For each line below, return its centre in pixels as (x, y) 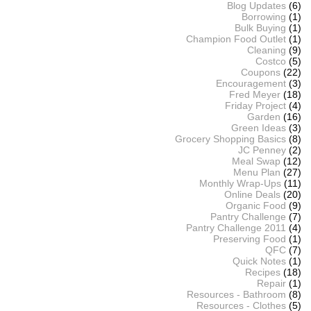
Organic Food (255, 205)
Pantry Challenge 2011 (236, 227)
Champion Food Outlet (236, 39)
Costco (270, 61)
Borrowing (263, 16)
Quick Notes (259, 261)
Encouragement (251, 83)
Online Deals (252, 194)
